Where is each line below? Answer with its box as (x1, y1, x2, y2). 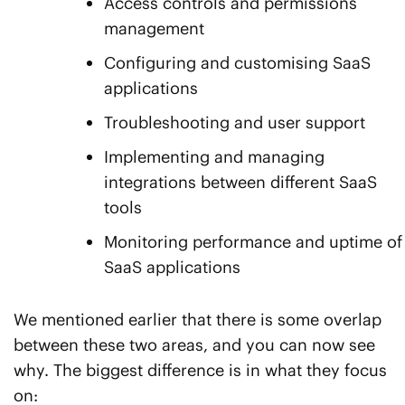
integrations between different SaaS (104, 172, 377, 193)
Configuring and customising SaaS (104, 52, 371, 74)
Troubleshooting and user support (104, 112, 365, 134)
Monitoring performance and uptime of (104, 231, 402, 253)
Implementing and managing (104, 146, 325, 168)
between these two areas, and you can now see (14, 334, 375, 356)
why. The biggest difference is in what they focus (14, 360, 387, 381)
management (104, 18, 204, 40)
